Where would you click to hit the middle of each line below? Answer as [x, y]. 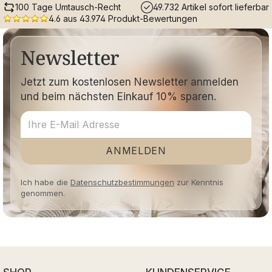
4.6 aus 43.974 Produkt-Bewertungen [123, 18]
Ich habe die [46, 182]
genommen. [43, 193]
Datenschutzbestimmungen [122, 182]
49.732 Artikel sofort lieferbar [211, 7]
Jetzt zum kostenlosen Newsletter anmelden [130, 82]
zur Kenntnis [199, 182]
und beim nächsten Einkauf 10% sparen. [118, 96]
